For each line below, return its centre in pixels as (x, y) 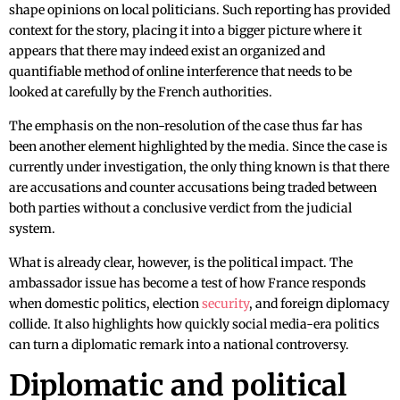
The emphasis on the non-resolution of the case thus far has (186, 126)
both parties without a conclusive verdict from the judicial (180, 208)
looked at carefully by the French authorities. (141, 92)
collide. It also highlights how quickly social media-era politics (194, 325)
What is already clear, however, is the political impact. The (181, 263)
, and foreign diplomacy (319, 304)
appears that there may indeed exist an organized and (167, 51)
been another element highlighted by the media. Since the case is (198, 147)
